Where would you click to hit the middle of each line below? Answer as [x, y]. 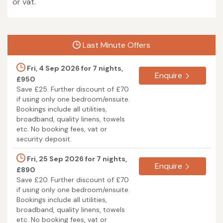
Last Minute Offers [115, 45]
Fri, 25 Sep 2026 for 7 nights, [76, 159]
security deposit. [44, 139]
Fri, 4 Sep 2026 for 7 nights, [74, 68]
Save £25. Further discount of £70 [73, 89]
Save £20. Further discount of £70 [73, 179]
